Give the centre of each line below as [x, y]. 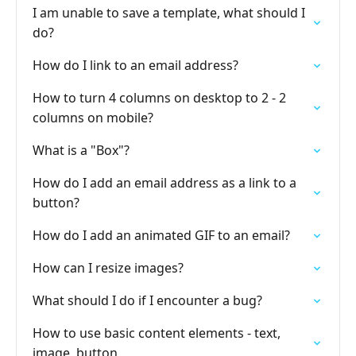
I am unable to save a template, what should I [169, 13]
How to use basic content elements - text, [157, 333]
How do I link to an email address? [135, 65]
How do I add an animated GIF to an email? [161, 235]
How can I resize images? [108, 268]
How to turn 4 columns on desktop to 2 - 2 [159, 98]
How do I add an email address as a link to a [164, 183]
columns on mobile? [93, 118]
